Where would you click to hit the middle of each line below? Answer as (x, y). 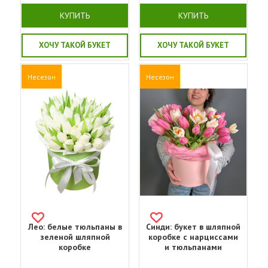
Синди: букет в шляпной (193, 226)
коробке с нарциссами (193, 237)
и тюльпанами (193, 247)
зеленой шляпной (75, 237)
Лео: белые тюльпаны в (75, 226)
